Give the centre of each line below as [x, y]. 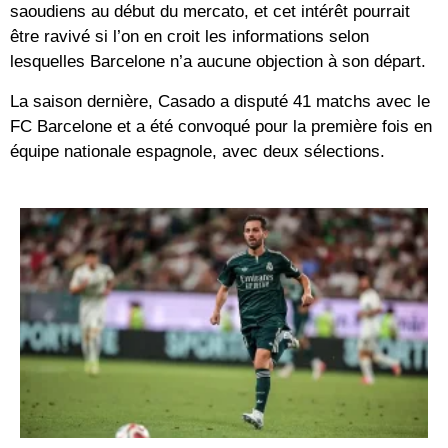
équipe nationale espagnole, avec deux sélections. [197, 151]
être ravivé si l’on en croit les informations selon [189, 37]
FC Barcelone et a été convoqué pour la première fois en [221, 126]
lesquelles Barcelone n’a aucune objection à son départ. [218, 62]
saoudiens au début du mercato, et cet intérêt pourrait [210, 12]
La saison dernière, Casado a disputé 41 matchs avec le [220, 101]
